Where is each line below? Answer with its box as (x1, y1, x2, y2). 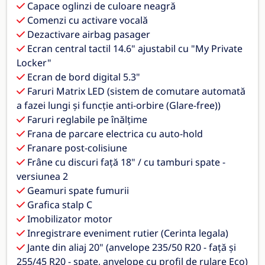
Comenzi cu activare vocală (25, 13, 148, 27)
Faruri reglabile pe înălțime (25, 112, 147, 126)
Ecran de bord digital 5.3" (25, 70, 140, 83)
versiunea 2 (17, 169, 68, 183)
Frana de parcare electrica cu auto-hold (25, 127, 203, 140)
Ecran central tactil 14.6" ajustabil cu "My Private (25, 41, 243, 55)
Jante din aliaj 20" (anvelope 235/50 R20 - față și (25, 240, 236, 254)
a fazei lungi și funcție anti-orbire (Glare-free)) (17, 98, 221, 112)
